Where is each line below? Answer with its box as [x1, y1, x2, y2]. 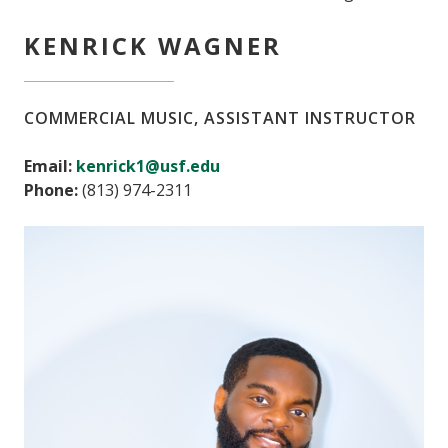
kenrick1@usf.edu [76, 155, 220, 178]
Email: [24, 155, 72, 178]
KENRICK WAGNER [24, 29, 282, 63]
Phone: [24, 179, 78, 202]
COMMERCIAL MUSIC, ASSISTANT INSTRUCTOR [24, 107, 416, 130]
